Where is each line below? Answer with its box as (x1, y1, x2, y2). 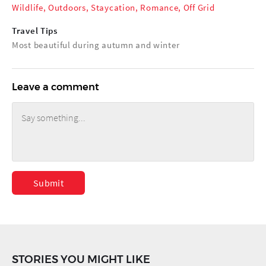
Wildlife (12, 1, 43, 13)
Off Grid (183, 1, 215, 13)
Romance (140, 1, 179, 13)
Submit (33, 176, 64, 189)
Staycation (91, 1, 136, 13)
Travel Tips (12, 24, 58, 36)
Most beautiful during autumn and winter (12, 39, 180, 50)
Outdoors (48, 1, 86, 13)
